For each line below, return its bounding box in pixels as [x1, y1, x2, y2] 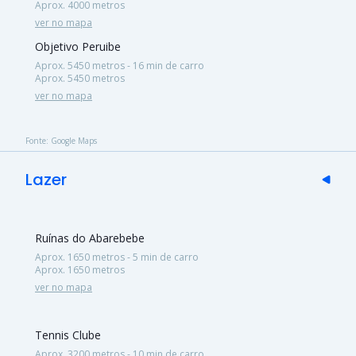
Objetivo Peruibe [35, 38, 121, 54]
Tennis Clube [35, 327, 101, 342]
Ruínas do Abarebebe [35, 230, 145, 246]
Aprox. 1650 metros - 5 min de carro [35, 250, 199, 264]
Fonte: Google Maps [25, 134, 97, 146]
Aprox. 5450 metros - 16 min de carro [35, 58, 204, 72]
